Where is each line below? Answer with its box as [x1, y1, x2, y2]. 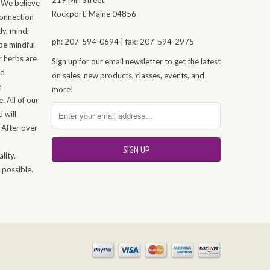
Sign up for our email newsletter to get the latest [52, 56, 221, 66]
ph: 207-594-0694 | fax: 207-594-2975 [52, 36, 194, 46]
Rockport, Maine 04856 [52, 8, 136, 19]
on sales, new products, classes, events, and [52, 70, 204, 80]
